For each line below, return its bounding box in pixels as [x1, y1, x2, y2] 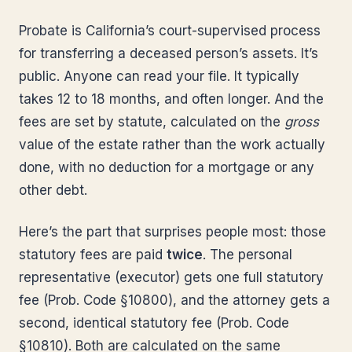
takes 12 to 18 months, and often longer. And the [19, 91, 324, 107]
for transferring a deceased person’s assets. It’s [19, 46, 318, 61]
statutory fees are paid [19, 247, 167, 262]
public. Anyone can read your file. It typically [19, 68, 299, 84]
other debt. [19, 182, 87, 198]
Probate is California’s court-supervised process [19, 23, 321, 38]
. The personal [203, 247, 292, 262]
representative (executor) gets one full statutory [19, 269, 324, 285]
